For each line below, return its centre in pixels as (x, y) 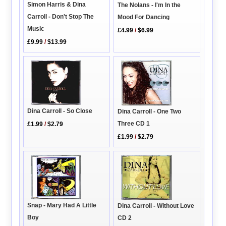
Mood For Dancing (144, 17)
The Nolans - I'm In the (149, 5)
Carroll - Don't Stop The (61, 16)
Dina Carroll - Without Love (156, 206)
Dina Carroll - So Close (60, 111)
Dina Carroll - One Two (150, 111)
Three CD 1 (134, 123)
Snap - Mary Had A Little (62, 206)
